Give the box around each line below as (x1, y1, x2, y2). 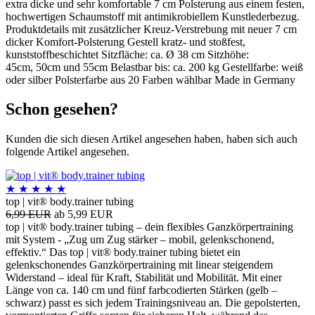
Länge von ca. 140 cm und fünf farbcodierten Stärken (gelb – (6, 284, 277, 297)
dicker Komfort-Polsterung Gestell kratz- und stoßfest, (6, 35, 245, 48)
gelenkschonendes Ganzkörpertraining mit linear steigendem (6, 259, 273, 271)
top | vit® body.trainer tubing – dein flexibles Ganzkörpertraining (6, 221, 293, 233)
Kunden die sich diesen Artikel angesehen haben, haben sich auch (6, 133, 297, 146)
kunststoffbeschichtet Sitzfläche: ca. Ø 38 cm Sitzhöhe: (6, 48, 249, 60)
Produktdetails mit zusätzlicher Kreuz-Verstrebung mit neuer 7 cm (6, 22, 297, 35)
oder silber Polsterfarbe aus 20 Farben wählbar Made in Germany (6, 73, 295, 86)
